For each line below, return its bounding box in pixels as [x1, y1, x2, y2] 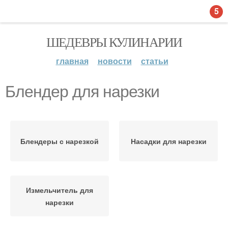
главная [55, 55, 89, 67]
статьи [140, 55, 168, 67]
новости [97, 55, 132, 67]
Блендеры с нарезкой [20, 136, 99, 146]
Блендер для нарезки [5, 82, 159, 101]
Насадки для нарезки [130, 136, 207, 146]
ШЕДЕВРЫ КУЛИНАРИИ [46, 33, 182, 50]
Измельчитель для [26, 185, 93, 195]
